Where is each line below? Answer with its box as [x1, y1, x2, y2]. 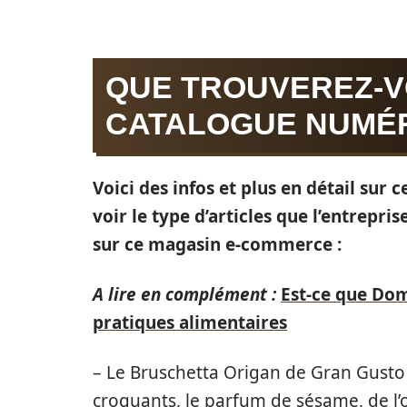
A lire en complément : [93, 283, 276, 306]
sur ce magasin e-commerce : [93, 233, 342, 256]
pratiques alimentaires [93, 311, 287, 334]
